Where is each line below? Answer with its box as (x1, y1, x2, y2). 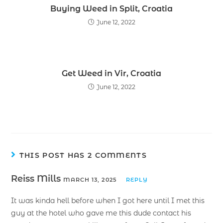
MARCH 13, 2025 (63, 176, 116, 183)
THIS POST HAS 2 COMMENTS (19, 150, 147, 160)
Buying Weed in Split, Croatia (50, 3, 173, 13)
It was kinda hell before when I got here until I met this (11, 196, 205, 205)
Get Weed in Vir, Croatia (62, 68, 161, 78)
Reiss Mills (11, 173, 64, 184)
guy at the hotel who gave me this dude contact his (11, 208, 192, 218)
